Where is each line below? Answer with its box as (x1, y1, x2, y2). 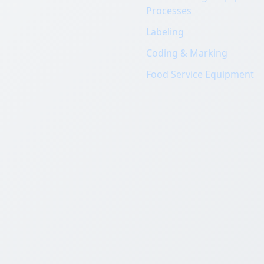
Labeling (146, 25, 184, 38)
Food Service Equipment (146, 68, 254, 81)
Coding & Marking (146, 47, 227, 60)
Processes (146, 4, 192, 17)
